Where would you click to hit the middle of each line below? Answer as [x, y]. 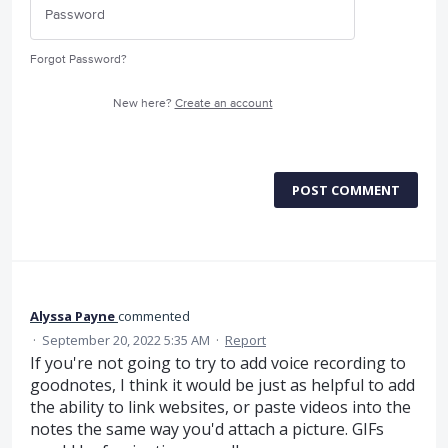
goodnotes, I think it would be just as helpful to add [222, 384]
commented [154, 315]
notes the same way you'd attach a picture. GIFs [207, 428]
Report [245, 339]
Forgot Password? [78, 59]
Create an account [223, 103]
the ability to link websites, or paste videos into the [220, 406]
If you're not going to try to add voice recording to [218, 362]
